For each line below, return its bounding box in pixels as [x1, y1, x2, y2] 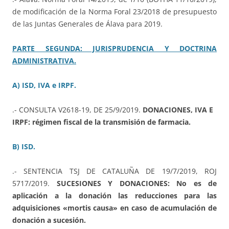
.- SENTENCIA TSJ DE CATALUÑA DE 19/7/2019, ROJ [12, 166, 217, 176]
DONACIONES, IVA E [143, 105, 213, 115]
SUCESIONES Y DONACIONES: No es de [56, 178, 217, 189]
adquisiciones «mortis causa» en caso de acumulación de [12, 203, 217, 213]
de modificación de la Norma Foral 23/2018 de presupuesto [12, 7, 217, 17]
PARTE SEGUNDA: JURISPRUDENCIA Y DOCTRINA [12, 43, 217, 54]
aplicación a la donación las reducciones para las [12, 191, 217, 201]
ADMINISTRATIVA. [12, 56, 76, 66]
